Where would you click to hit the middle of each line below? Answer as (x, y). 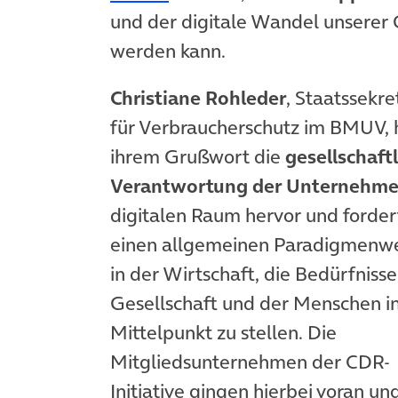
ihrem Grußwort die (198, 156)
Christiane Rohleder (198, 97)
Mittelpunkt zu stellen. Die (223, 332)
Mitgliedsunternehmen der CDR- (250, 361)
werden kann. (168, 51)
